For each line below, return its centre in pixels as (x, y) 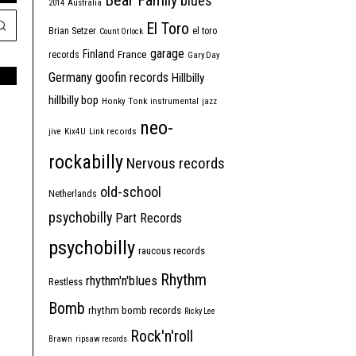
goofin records (132, 78)
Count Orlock (121, 32)
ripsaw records (101, 339)
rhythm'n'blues (122, 281)
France (132, 54)
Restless (66, 282)
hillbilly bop (74, 101)
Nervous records (176, 164)
